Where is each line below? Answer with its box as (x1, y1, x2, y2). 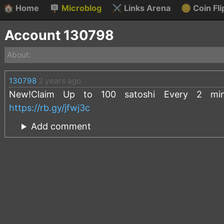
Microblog (59, 3, 101, 13)
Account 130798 (4, 27, 114, 43)
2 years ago (38, 76, 81, 86)
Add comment (31, 121, 91, 132)
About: (7, 50, 31, 59)
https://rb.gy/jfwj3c (9, 102, 90, 113)
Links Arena (122, 3, 170, 13)
